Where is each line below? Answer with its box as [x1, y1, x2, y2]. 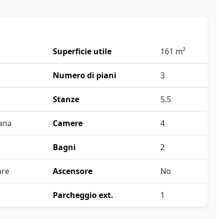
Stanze [53, 94, 79, 105]
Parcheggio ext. [53, 190, 113, 201]
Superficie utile [53, 46, 111, 57]
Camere [53, 118, 83, 129]
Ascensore [53, 166, 92, 177]
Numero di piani [53, 70, 116, 81]
